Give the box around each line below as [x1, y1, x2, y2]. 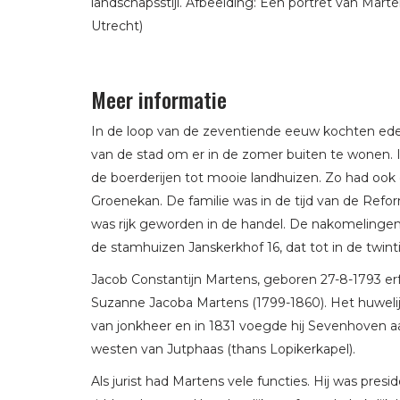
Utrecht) [91, 18, 143, 35]
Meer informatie [91, 83, 227, 116]
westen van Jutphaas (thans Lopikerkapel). [91, 341, 355, 358]
